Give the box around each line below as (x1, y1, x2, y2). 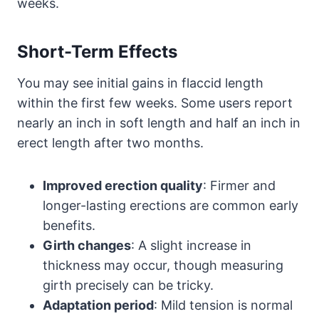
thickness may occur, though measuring (43, 257, 283, 273)
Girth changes (43, 237, 131, 253)
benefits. (43, 217, 95, 233)
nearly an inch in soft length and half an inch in (17, 115, 300, 130)
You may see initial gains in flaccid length (17, 75, 263, 90)
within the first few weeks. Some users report (17, 95, 293, 110)
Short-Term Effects (17, 41, 177, 62)
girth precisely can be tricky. (43, 277, 214, 293)
